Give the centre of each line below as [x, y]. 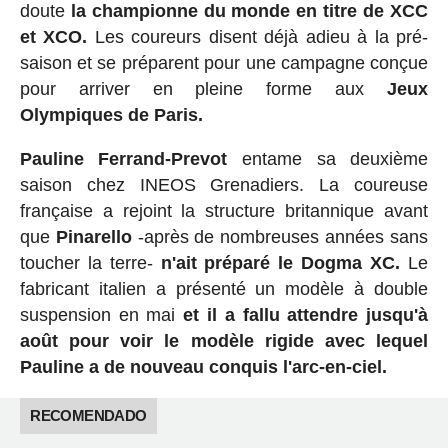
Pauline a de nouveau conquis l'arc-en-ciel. [203, 366]
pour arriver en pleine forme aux [203, 88]
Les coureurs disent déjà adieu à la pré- [258, 36]
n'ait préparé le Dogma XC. [280, 262]
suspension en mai [97, 314]
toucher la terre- [90, 262]
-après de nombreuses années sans [280, 236]
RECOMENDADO [88, 415]
